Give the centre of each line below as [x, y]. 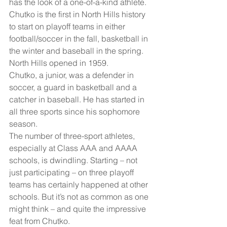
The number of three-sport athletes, [73, 136]
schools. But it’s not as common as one [80, 196]
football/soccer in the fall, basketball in [80, 38]
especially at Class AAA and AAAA [74, 148]
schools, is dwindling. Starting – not [74, 160]
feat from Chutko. [40, 221]
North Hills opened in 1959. [59, 63]
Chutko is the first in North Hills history [78, 14]
